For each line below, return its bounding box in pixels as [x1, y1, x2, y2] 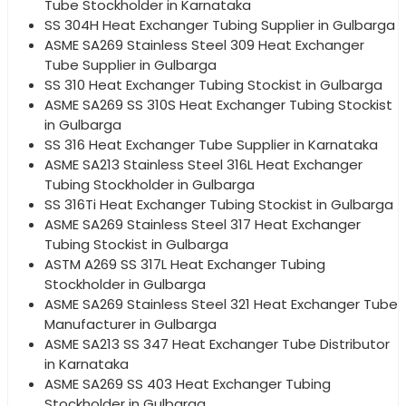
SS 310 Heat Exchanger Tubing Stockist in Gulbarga [44, 74, 382, 94]
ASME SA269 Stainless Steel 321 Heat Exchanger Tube [44, 294, 398, 314]
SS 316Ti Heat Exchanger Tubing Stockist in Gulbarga [44, 194, 393, 214]
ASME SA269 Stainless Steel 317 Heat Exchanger [44, 214, 361, 234]
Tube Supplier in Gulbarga [44, 54, 217, 74]
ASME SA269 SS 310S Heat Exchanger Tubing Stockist [44, 94, 392, 114]
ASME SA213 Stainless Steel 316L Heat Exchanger [44, 154, 362, 174]
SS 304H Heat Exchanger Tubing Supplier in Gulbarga [44, 14, 395, 34]
